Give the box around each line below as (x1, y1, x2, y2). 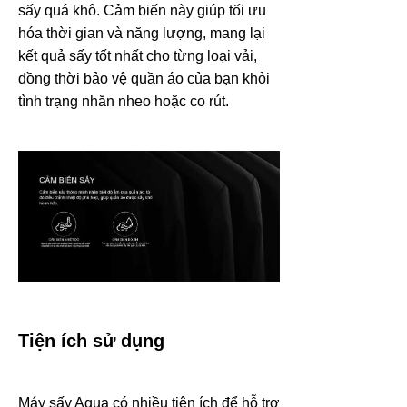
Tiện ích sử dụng (18, 331, 164, 352)
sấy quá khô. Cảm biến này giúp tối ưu (18, 3, 266, 19)
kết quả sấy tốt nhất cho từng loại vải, (18, 48, 257, 65)
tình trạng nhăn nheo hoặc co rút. (18, 94, 229, 110)
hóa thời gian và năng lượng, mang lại (18, 25, 265, 42)
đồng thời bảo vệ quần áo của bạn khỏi (18, 71, 270, 87)
